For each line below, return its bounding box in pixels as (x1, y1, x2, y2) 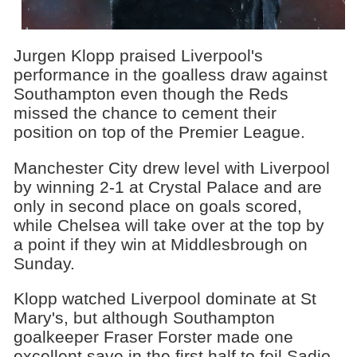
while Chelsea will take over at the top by (13, 215, 324, 234)
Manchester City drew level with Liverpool (13, 158, 330, 177)
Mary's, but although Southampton (13, 308, 275, 328)
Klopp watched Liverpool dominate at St (13, 289, 316, 308)
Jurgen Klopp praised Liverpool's (13, 45, 263, 65)
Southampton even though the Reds (13, 84, 288, 103)
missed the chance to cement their (13, 103, 277, 122)
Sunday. (13, 253, 75, 273)
